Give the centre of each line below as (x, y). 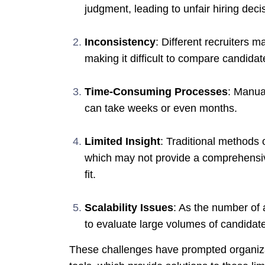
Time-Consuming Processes (156, 91)
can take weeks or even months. (161, 108)
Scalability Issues (129, 207)
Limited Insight (122, 141)
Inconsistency (120, 42)
